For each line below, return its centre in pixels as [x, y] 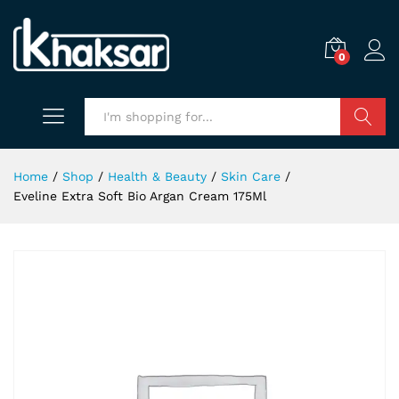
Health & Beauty [157, 176]
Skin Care [251, 176]
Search [363, 154]
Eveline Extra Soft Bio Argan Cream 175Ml [140, 196]
